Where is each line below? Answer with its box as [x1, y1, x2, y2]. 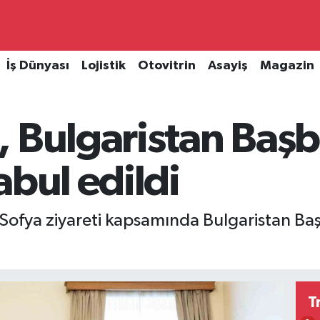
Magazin [259, 59, 314, 73]
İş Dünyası [6, 59, 69, 73]
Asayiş [207, 59, 248, 73]
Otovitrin [137, 59, 196, 73]
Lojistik [81, 59, 126, 73]
